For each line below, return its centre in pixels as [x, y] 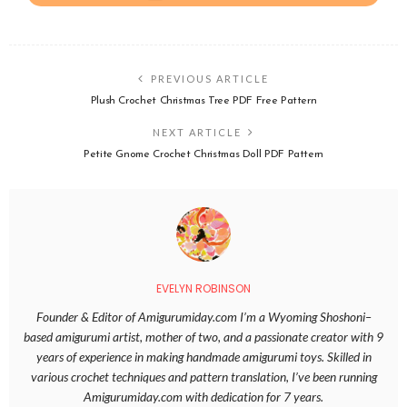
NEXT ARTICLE [197, 133]
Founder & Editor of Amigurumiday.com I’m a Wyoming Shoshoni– [203, 317]
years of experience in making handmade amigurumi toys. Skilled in [203, 357]
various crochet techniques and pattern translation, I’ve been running [203, 377]
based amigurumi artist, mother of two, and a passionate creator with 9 [203, 337]
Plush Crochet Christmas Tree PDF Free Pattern [203, 101]
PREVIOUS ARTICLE [210, 79]
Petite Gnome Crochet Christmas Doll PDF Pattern [203, 155]
